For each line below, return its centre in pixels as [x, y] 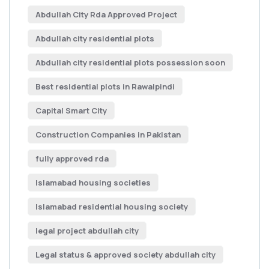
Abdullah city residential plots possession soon [130, 62]
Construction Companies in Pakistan [108, 134]
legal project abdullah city [87, 231]
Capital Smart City [71, 110]
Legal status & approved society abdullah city [125, 255]
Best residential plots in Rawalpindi [105, 86]
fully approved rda [72, 159]
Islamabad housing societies [93, 183]
